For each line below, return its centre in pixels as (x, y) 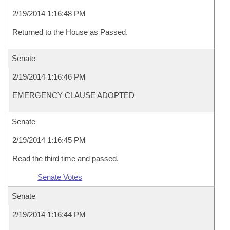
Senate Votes (60, 177)
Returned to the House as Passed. (70, 32)
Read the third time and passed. (65, 158)
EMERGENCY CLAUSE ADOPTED (73, 95)
